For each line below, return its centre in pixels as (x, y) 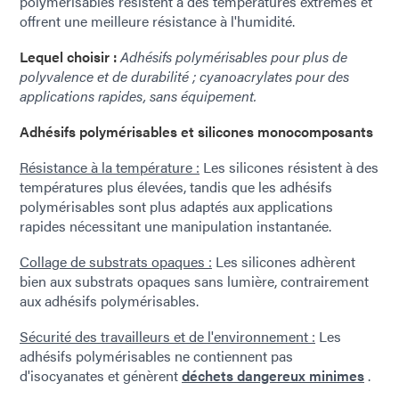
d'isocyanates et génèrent (101, 376)
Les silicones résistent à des (289, 167)
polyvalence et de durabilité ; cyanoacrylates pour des (184, 77)
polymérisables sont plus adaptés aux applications (176, 207)
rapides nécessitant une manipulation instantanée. (175, 226)
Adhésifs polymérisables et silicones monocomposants (196, 132)
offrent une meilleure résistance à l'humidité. (157, 21)
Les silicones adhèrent (284, 262)
